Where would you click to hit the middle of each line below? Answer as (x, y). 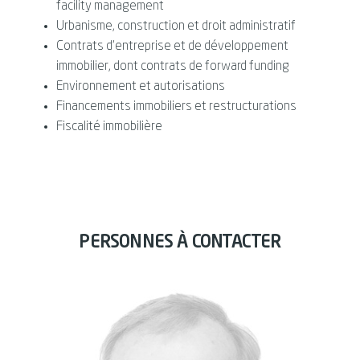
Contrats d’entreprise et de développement (172, 47)
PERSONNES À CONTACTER (180, 243)
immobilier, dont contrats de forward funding (173, 67)
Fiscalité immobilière (109, 127)
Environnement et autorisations (141, 87)
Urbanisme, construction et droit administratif (176, 27)
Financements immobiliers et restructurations (176, 107)
